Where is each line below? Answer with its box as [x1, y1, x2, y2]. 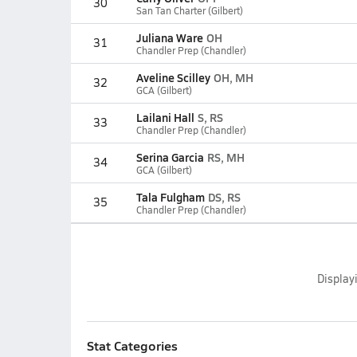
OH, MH [213, 69, 253, 85]
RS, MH [206, 149, 245, 165]
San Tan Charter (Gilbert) [135, 4, 243, 17]
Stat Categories [86, 336, 178, 355]
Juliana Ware [135, 29, 203, 45]
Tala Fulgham [135, 189, 205, 205]
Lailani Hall [135, 109, 194, 125]
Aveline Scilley [135, 69, 210, 85]
